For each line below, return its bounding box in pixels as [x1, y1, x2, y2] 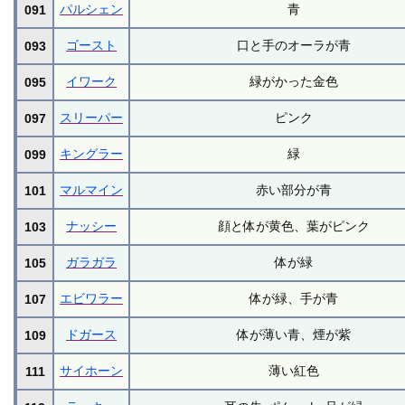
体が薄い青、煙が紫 [237, 326, 352, 342]
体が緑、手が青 [250, 290, 339, 306]
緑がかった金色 [250, 73, 339, 89]
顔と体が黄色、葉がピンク [218, 218, 371, 233]
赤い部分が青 [256, 182, 333, 197]
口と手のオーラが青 [237, 37, 352, 52]
